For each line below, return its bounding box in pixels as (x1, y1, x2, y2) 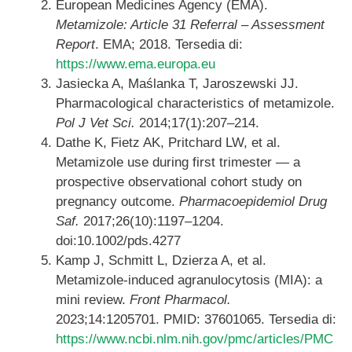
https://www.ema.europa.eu (56, 57, 215, 72)
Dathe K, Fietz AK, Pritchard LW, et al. (56, 135, 280, 151)
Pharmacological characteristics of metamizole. (56, 96, 335, 112)
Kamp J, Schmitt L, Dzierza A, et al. (56, 253, 266, 269)
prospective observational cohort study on (56, 174, 302, 190)
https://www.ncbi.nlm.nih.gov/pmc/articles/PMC (56, 332, 333, 347)
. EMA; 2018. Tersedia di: (95, 37, 243, 53)
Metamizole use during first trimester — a (56, 155, 300, 170)
